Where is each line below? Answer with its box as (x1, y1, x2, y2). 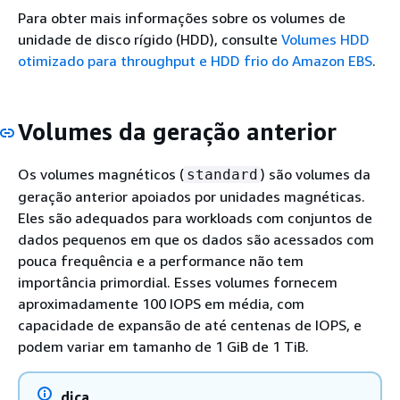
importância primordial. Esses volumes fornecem (18, 272, 337, 291)
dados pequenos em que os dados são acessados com (18, 229, 374, 248)
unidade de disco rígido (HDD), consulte (18, 30, 281, 48)
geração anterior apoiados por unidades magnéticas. (18, 187, 365, 205)
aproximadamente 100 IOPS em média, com (18, 294, 304, 312)
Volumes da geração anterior (18, 118, 337, 146)
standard (187, 165, 258, 183)
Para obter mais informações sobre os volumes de (18, 9, 346, 27)
